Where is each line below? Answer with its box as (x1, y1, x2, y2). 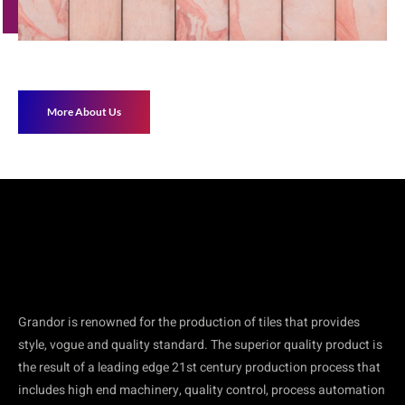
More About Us (47, 104, 121, 118)
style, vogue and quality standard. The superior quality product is (18, 334, 382, 354)
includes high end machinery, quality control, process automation (18, 380, 385, 400)
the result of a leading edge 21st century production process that (18, 357, 381, 377)
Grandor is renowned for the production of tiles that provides (18, 312, 360, 332)
